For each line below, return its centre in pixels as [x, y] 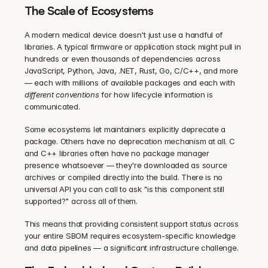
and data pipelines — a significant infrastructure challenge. [132, 247]
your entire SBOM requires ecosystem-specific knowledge [130, 235]
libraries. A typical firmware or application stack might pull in [133, 46]
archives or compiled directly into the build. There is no [124, 177]
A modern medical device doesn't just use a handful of [124, 34]
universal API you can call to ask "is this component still [124, 189]
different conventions [62, 94]
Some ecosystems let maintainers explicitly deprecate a [125, 129]
